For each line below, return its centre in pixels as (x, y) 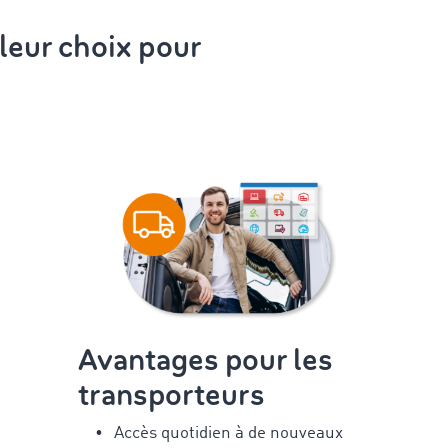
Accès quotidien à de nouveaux (229, 433)
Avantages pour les (206, 360)
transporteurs (172, 395)
